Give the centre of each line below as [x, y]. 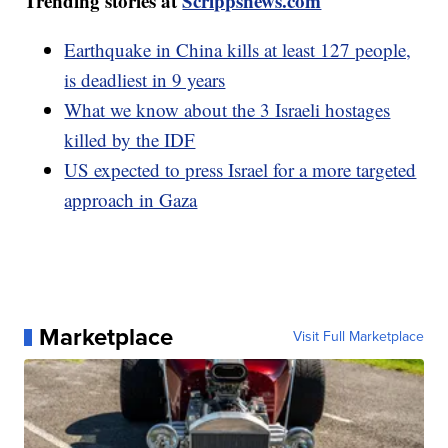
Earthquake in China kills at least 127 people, [238, 50]
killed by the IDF [130, 140]
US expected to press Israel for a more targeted [240, 170]
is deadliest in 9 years [145, 80]
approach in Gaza [131, 200]
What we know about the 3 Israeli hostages [227, 110]
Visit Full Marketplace [358, 337]
